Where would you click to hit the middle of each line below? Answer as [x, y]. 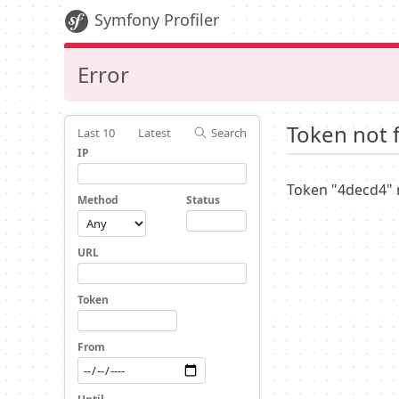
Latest [154, 133]
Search [229, 133]
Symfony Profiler [157, 20]
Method [98, 200]
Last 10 [96, 133]
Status [203, 200]
